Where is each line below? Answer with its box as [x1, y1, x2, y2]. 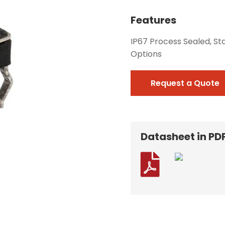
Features [130, 13, 176, 27]
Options [130, 48, 162, 60]
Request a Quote [150, 77, 219, 89]
